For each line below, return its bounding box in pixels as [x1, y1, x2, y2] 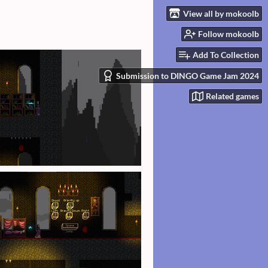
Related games [206, 91, 259, 102]
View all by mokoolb [183, 8, 259, 19]
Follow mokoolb [198, 29, 259, 39]
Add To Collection [193, 50, 259, 60]
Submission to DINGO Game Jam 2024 [116, 70, 259, 81]
